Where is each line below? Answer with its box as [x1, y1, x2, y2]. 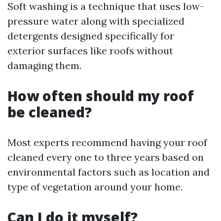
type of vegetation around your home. [7, 181, 183, 193]
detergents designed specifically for [7, 30, 174, 42]
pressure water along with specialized [7, 15, 184, 27]
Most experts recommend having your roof [7, 136, 207, 148]
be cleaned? [7, 103, 92, 121]
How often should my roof [7, 86, 194, 105]
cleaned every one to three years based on [7, 151, 204, 163]
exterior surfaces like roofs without [7, 44, 173, 57]
